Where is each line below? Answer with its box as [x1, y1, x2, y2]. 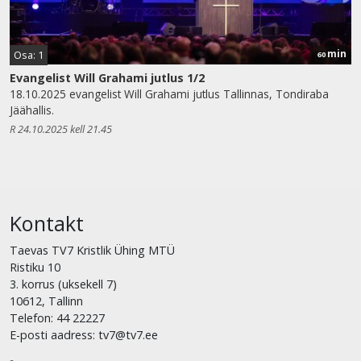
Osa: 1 [14, 47, 44, 62]
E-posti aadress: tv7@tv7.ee [10, 326, 158, 342]
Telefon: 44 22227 [10, 309, 105, 326]
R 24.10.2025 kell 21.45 [10, 121, 112, 136]
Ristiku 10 [10, 259, 60, 275]
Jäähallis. [10, 102, 54, 118]
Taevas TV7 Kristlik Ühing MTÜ [10, 242, 175, 258]
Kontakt [10, 209, 84, 237]
